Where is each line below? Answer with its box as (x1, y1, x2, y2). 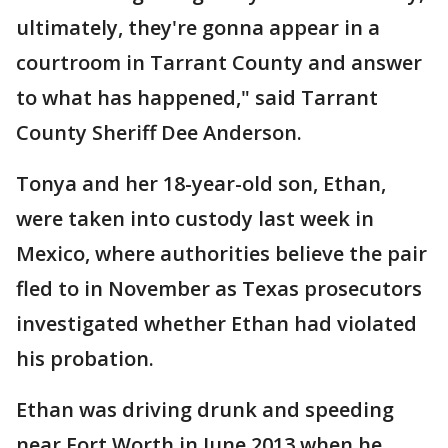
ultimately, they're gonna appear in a (16, 14, 380, 41)
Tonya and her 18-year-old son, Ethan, (16, 170, 386, 197)
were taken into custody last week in (16, 205, 374, 232)
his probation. (16, 345, 154, 372)
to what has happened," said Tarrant (16, 84, 378, 111)
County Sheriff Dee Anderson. (16, 119, 302, 146)
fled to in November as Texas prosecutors (16, 275, 422, 302)
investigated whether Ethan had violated (16, 310, 417, 337)
